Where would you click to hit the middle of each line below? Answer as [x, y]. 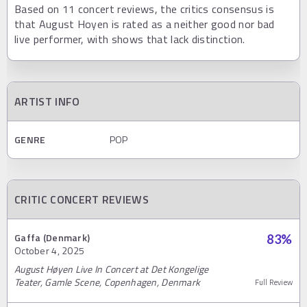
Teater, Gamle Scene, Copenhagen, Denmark [108, 282]
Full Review [273, 282]
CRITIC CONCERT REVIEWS [82, 199]
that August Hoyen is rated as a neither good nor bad [145, 24]
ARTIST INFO [47, 101]
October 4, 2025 [50, 250]
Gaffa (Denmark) [52, 237]
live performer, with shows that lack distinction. [130, 39]
